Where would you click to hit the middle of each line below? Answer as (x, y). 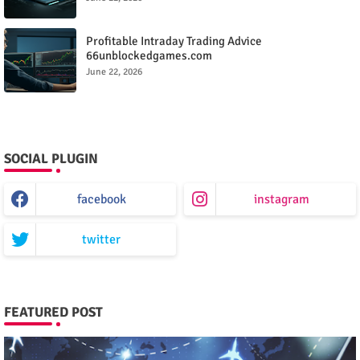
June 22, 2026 (114, 72)
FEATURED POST (53, 313)
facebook (101, 200)
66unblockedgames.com (149, 56)
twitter (101, 240)
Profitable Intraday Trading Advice (174, 41)
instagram (281, 200)
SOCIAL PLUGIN (51, 159)
